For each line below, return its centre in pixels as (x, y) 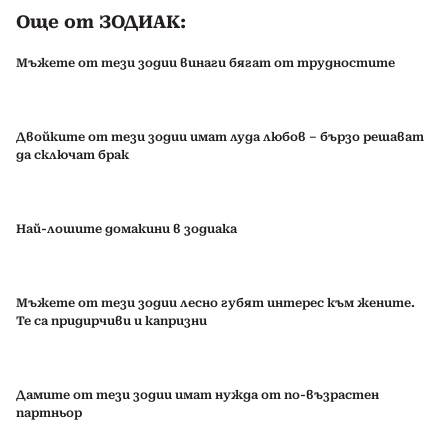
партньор (49, 412)
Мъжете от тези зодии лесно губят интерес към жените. (215, 302)
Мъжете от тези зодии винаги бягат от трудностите (205, 62)
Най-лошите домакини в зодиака (126, 228)
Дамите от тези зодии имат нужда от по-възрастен (197, 394)
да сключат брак (72, 154)
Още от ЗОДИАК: (101, 22)
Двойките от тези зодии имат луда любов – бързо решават (220, 136)
